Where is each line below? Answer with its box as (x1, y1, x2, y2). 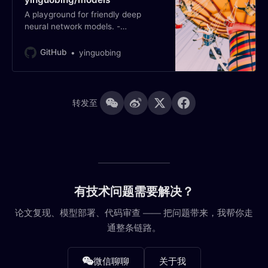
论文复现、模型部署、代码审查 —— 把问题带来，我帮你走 (15, 206, 253, 219)
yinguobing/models (24, 33, 97, 44)
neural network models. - (24, 22, 120, 32)
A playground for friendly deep (24, 10, 141, 20)
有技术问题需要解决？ (74, 183, 194, 200)
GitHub (39, 47, 67, 57)
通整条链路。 (107, 221, 161, 234)
